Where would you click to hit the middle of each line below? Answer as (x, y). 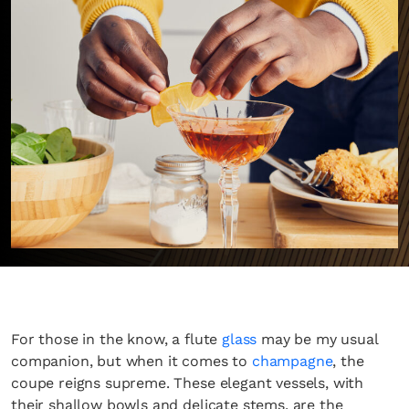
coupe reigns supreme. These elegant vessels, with (188, 383)
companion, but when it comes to (131, 361)
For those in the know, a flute (117, 339)
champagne (292, 361)
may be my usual (317, 339)
